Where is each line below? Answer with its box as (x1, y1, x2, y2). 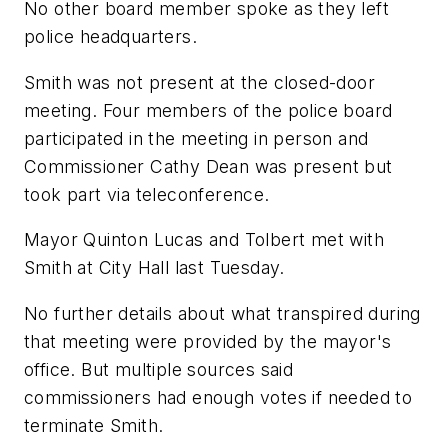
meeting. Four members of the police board (24, 99, 393, 121)
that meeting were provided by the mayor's (24, 330, 392, 352)
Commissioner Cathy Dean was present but (24, 155, 393, 177)
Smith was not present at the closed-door (24, 71, 375, 93)
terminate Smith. (24, 414, 164, 436)
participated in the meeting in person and (24, 127, 369, 149)
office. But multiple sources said (24, 358, 294, 380)
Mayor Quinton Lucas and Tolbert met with (24, 229, 384, 251)
